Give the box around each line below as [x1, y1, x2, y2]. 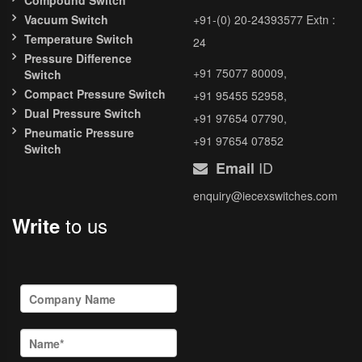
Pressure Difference [24, 50, 132, 67]
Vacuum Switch [24, 11, 108, 28]
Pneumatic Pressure [24, 124, 134, 141]
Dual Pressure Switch [24, 105, 141, 122]
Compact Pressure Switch [24, 86, 166, 103]
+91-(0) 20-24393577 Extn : [193, 11, 335, 28]
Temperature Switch [24, 31, 133, 48]
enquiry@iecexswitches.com [193, 187, 338, 204]
